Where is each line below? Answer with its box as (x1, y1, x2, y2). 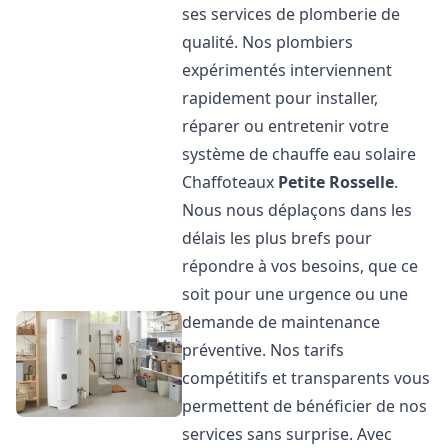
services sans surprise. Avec (182, 423, 393, 445)
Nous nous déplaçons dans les (182, 199, 413, 221)
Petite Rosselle (278, 171, 395, 193)
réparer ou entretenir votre (182, 115, 390, 137)
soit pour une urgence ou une (182, 283, 409, 305)
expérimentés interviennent (182, 59, 393, 81)
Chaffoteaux (182, 171, 279, 193)
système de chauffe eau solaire (182, 143, 417, 165)
